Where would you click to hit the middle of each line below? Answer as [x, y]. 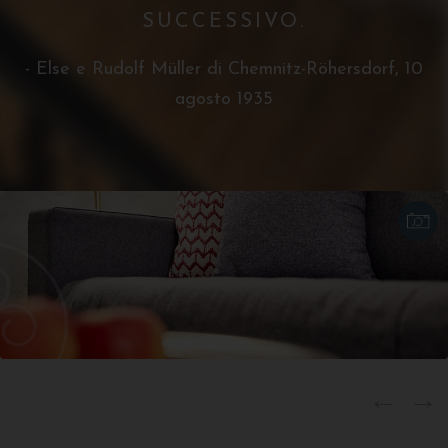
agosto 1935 [224, 99]
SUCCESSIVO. [224, 21]
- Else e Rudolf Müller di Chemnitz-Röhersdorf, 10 [224, 69]
